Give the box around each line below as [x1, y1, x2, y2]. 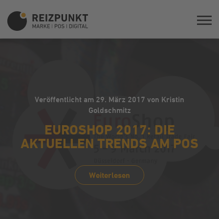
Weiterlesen [89, 171, 130, 180]
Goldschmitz [88, 106, 131, 115]
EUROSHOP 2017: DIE [44, 122, 175, 138]
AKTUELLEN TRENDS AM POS [21, 135, 198, 152]
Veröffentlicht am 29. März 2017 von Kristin [35, 95, 184, 104]
